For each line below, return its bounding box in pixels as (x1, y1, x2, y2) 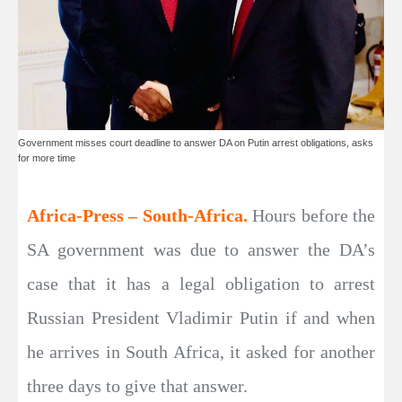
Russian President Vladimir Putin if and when (27, 308, 375, 328)
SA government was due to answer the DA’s (27, 240, 375, 259)
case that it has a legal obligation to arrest (27, 274, 375, 293)
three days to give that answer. (27, 376, 248, 396)
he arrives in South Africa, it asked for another (27, 342, 375, 362)
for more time (18, 153, 75, 163)
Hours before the (252, 205, 376, 225)
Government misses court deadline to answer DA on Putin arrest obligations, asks (18, 137, 373, 148)
